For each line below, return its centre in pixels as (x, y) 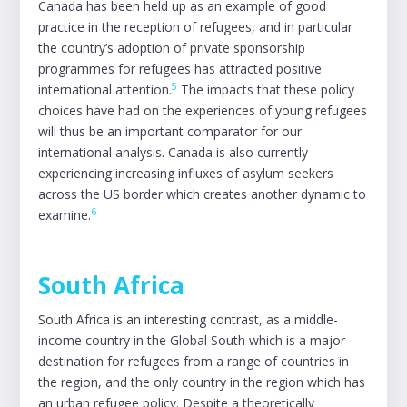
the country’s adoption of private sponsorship (172, 48)
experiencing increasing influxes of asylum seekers (186, 173)
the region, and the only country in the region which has (202, 382)
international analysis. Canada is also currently (174, 152)
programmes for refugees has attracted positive (180, 69)
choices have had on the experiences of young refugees (203, 110)
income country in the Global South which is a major (192, 340)
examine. (65, 215)
